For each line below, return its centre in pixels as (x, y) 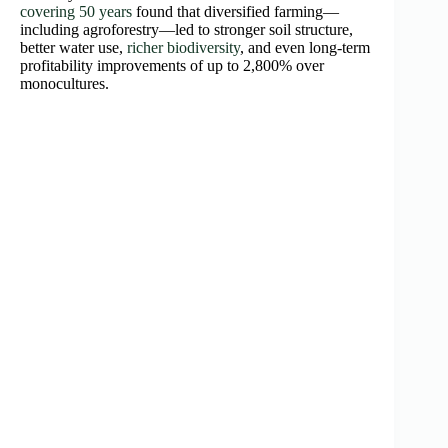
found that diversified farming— (235, 11)
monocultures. (64, 83)
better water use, (73, 47)
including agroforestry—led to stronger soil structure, (186, 29)
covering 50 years (76, 11)
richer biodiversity (183, 47)
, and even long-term (305, 47)
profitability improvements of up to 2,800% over (172, 65)
